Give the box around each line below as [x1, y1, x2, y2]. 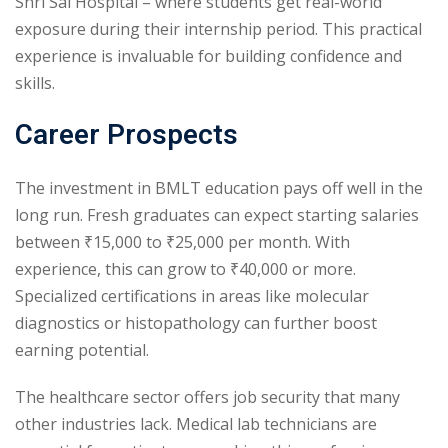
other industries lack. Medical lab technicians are [15, 412, 377, 435]
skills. [15, 71, 55, 94]
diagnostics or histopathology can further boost [15, 311, 377, 334]
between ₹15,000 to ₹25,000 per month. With [15, 230, 350, 253]
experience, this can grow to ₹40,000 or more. [15, 257, 356, 280]
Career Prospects [15, 114, 245, 156]
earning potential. [15, 338, 149, 361]
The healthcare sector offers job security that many [15, 385, 400, 408]
